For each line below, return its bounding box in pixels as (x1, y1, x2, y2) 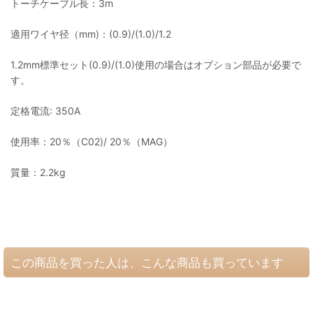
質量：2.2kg (10, 166, 66, 179)
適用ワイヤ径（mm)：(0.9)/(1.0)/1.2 (10, 28, 171, 41)
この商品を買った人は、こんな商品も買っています (10, 255, 284, 270)
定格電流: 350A (10, 105, 80, 117)
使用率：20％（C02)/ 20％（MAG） (10, 136, 185, 148)
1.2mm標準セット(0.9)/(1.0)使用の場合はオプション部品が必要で (10, 59, 301, 71)
